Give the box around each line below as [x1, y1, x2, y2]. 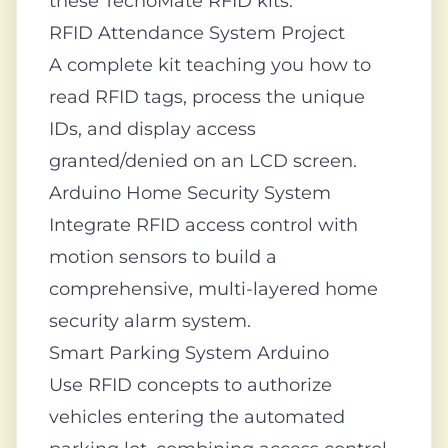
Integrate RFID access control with [49, 214, 358, 236]
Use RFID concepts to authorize [49, 374, 332, 396]
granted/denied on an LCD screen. [49, 150, 357, 172]
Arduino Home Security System [49, 182, 331, 204]
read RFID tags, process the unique [49, 86, 365, 108]
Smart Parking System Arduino [49, 342, 329, 364]
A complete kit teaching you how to [49, 54, 371, 76]
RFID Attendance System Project [49, 22, 345, 44]
